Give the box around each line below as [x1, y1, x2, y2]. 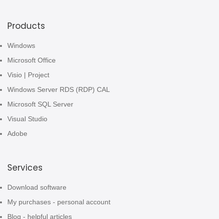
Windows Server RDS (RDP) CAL [7, 86, 110, 94]
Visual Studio [7, 115, 47, 123]
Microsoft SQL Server [7, 100, 73, 109]
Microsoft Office [7, 56, 56, 65]
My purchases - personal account [7, 198, 110, 206]
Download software [7, 183, 66, 192]
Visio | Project [7, 71, 49, 79]
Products [7, 20, 45, 32]
